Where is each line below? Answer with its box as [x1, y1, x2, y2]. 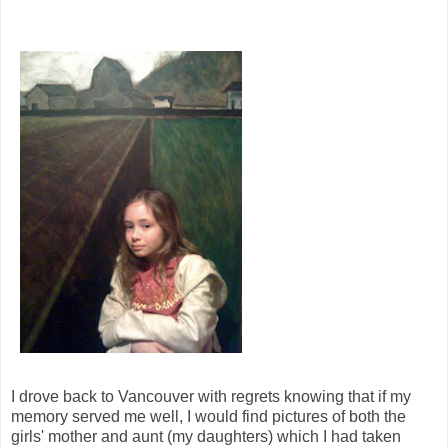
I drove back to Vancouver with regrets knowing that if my [11, 388, 411, 406]
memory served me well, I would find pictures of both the [11, 408, 406, 426]
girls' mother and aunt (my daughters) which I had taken [11, 428, 401, 446]
